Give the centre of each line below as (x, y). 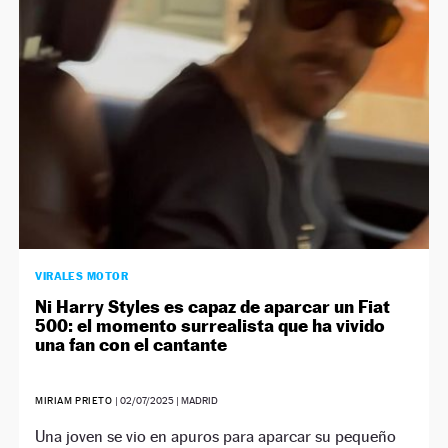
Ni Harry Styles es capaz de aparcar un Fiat (213, 306)
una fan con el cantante (131, 344)
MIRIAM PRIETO (75, 400)
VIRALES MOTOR (82, 276)
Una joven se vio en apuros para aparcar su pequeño (216, 436)
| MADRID (196, 400)
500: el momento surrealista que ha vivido (210, 325)
